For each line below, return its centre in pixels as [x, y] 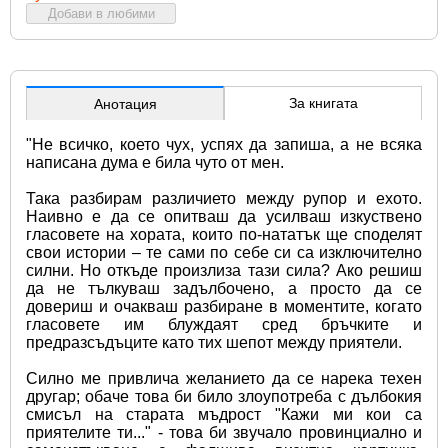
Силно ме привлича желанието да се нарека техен [224, 378]
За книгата [323, 102]
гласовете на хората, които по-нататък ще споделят [224, 234]
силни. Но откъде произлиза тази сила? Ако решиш [224, 270]
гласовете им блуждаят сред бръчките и [224, 324]
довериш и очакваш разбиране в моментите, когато [224, 306]
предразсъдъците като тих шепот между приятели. [214, 342]
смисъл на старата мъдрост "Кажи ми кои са [224, 414]
